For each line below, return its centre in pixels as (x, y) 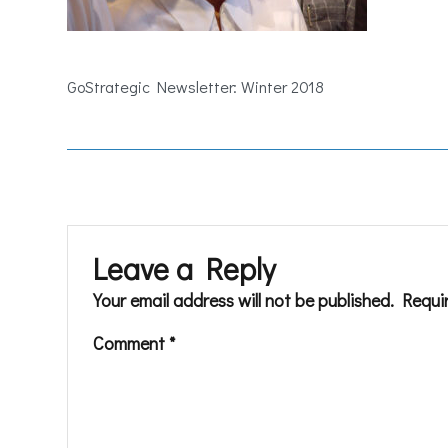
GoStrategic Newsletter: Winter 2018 (196, 86)
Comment (131, 342)
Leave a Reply (184, 268)
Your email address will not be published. (244, 299)
